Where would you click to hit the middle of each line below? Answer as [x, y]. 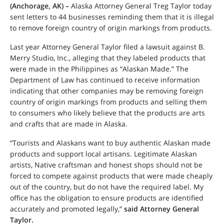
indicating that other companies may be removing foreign [107, 91]
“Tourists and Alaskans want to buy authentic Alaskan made [110, 143]
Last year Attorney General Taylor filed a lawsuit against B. [107, 47]
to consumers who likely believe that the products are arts [107, 113]
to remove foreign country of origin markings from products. [111, 28]
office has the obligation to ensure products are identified [107, 198]
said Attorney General [161, 209]
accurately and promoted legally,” [67, 209]
